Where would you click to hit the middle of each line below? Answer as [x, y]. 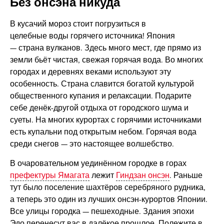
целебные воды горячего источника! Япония [92, 36]
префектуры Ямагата [49, 176]
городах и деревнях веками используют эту [90, 72]
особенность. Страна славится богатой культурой [102, 84]
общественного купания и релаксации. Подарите [100, 96]
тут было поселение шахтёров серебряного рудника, [107, 188]
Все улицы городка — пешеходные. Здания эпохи [102, 212]
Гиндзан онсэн [142, 176]
